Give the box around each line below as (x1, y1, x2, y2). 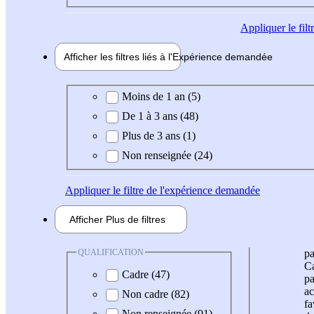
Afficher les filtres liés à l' (64, 51, 172, 63)
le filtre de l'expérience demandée (110, 184, 260, 196)
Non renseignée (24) (122, 149, 212, 161)
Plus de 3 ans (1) (122, 129, 196, 142)
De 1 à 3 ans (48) (122, 109, 198, 122)
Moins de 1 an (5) (122, 90, 200, 102)
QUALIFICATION (78, 247, 144, 257)
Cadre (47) (122, 268, 170, 281)
